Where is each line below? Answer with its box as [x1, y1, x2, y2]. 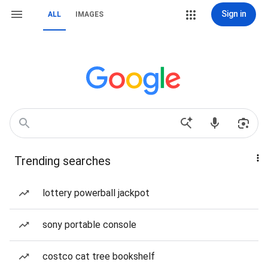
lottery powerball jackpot [42, 187, 150, 199]
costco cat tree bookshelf [42, 251, 155, 262]
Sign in [221, 9, 246, 19]
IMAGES [75, 10, 103, 19]
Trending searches [14, 154, 111, 168]
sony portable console [42, 219, 136, 230]
